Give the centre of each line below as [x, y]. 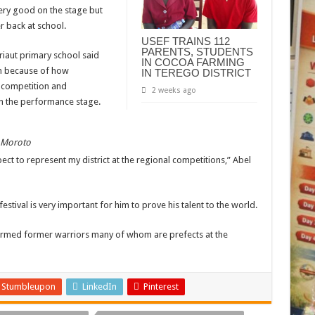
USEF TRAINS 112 [185, 41]
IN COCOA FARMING [193, 63]
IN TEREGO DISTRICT [196, 73]
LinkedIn [99, 287]
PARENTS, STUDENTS [197, 52]
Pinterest [161, 287]
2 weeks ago [174, 91]
